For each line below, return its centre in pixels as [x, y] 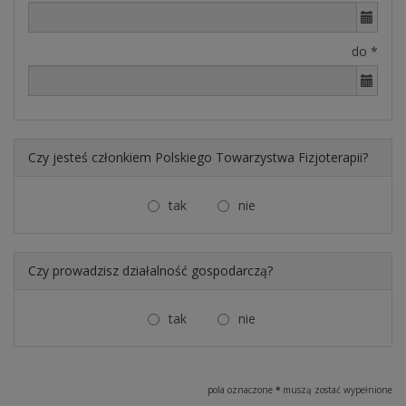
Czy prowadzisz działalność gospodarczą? [150, 271]
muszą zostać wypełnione [336, 390]
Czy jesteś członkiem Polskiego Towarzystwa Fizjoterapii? [198, 158]
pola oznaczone [242, 390]
